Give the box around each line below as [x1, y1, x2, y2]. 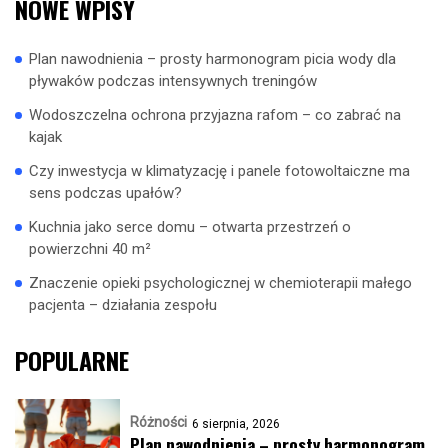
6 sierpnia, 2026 [192, 417, 280, 432]
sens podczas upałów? [29, 184, 182, 203]
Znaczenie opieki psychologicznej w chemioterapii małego [29, 274, 412, 293]
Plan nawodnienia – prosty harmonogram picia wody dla [29, 50, 396, 69]
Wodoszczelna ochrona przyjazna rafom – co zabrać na [29, 106, 401, 125]
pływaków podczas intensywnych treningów [29, 72, 317, 91]
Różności [130, 414, 187, 431]
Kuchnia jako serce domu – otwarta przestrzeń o [29, 218, 351, 237]
